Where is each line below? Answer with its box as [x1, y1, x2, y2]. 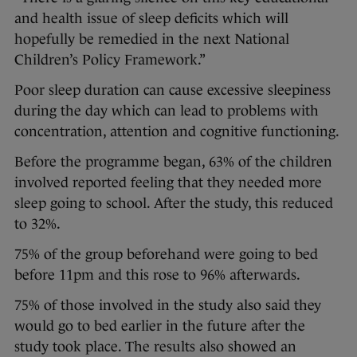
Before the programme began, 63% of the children [14, 154, 332, 171]
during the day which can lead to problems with [14, 103, 319, 120]
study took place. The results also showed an [14, 339, 296, 355]
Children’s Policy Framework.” [14, 52, 208, 69]
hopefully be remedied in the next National [14, 31, 289, 48]
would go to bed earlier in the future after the [14, 318, 305, 335]
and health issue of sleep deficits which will [14, 10, 288, 27]
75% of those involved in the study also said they [14, 297, 321, 314]
